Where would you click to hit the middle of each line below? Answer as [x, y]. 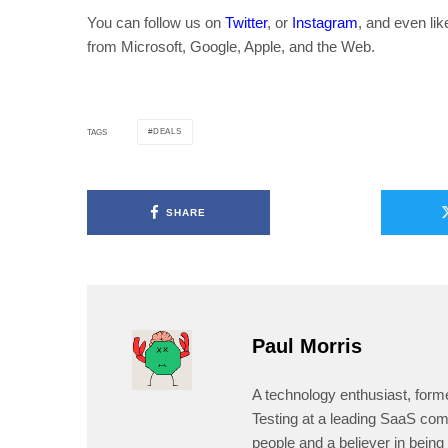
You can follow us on [156, 23]
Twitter [246, 23]
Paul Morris [307, 346]
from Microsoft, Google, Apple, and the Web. [231, 47]
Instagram [325, 23]
